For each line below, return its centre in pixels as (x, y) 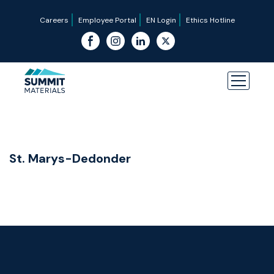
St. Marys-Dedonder (70, 158)
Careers (54, 20)
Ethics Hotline (210, 20)
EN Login (161, 20)
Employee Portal (107, 20)
